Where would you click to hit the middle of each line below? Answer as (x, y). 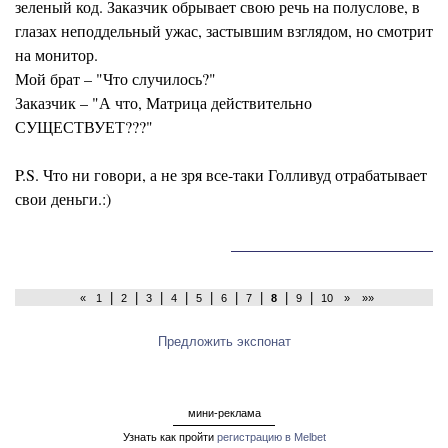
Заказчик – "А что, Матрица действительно (163, 102)
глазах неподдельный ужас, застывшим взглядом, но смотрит (224, 30)
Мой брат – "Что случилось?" (115, 78)
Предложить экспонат (224, 341)
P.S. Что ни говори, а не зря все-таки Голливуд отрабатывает (221, 174)
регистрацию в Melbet (271, 437)
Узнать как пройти (169, 437)
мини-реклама (224, 413)
